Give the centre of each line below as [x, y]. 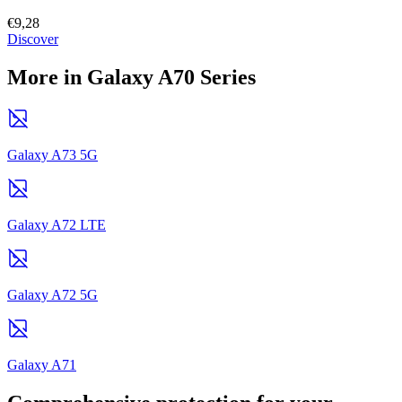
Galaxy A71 [42, 365]
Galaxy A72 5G [52, 295]
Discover [33, 39]
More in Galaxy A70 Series [131, 78]
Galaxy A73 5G [52, 155]
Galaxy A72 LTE [57, 225]
